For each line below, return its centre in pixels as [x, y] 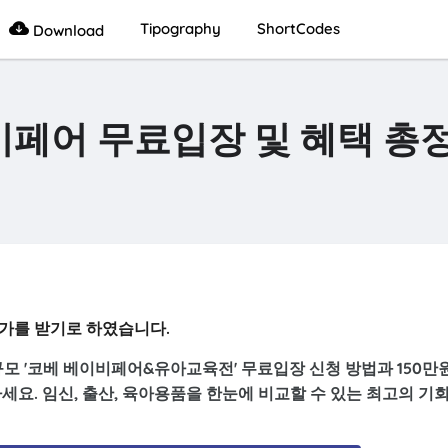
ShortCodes [298, 28]
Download [66, 30]
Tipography [180, 28]
